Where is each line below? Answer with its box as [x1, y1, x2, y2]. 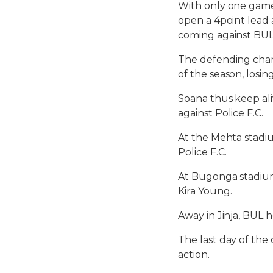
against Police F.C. [178, 107, 264, 119]
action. [178, 248, 210, 260]
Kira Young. [178, 185, 232, 197]
